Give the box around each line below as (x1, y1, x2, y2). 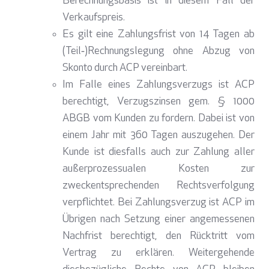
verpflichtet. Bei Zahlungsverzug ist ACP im (62, 197, 255, 209)
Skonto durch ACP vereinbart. (62, 62, 187, 74)
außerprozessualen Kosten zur (62, 163, 255, 175)
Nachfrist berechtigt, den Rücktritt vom (62, 231, 255, 243)
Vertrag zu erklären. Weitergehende (62, 247, 255, 259)
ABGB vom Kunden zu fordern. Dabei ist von (62, 113, 255, 125)
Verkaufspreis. (62, 12, 125, 24)
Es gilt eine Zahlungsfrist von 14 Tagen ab (62, 29, 255, 41)
